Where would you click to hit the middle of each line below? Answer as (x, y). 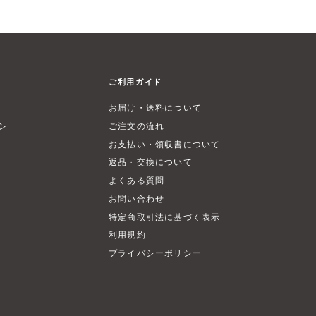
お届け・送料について (155, 108)
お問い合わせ (136, 198)
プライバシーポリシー (155, 253)
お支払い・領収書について (164, 144)
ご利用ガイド (135, 82)
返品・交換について (150, 162)
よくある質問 (136, 180)
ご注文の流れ (136, 126)
